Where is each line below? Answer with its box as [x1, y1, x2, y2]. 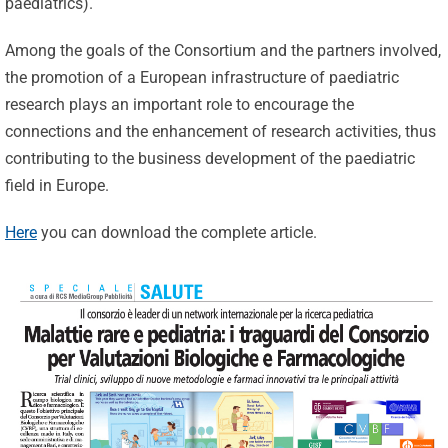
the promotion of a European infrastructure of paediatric [4, 68, 399, 88]
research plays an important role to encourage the [4, 95, 354, 115]
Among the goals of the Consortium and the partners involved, [4, 41, 441, 61]
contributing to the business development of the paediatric [4, 149, 415, 169]
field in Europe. [4, 176, 109, 196]
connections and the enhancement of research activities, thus [4, 122, 436, 142]
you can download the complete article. [36, 223, 317, 243]
